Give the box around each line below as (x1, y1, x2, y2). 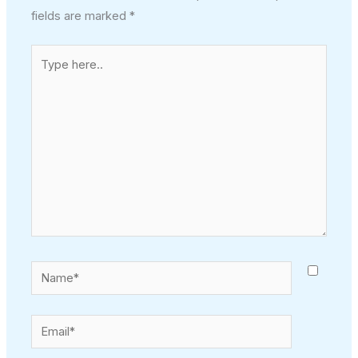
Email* (30, 316, 66, 332)
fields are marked (31, 8, 130, 23)
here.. (30, 68, 62, 83)
